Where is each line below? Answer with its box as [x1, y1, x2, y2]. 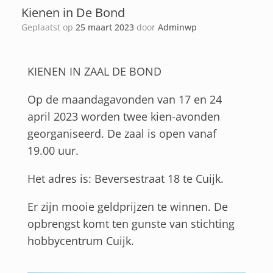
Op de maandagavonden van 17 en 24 [27, 92, 222, 107]
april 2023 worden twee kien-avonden [27, 109, 220, 124]
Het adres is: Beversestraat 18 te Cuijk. [27, 171, 227, 186]
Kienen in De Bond [21, 4, 125, 21]
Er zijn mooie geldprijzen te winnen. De [27, 199, 228, 214]
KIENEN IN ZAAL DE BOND [27, 64, 161, 79]
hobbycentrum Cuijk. [27, 233, 134, 249]
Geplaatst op [27, 21, 76, 34]
